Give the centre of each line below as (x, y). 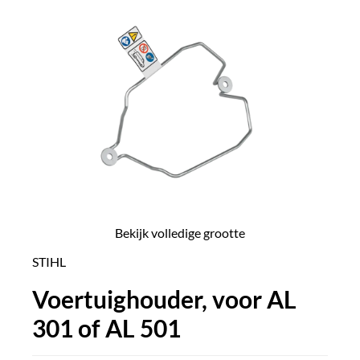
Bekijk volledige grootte (180, 233)
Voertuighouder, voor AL (164, 299)
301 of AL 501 (106, 328)
